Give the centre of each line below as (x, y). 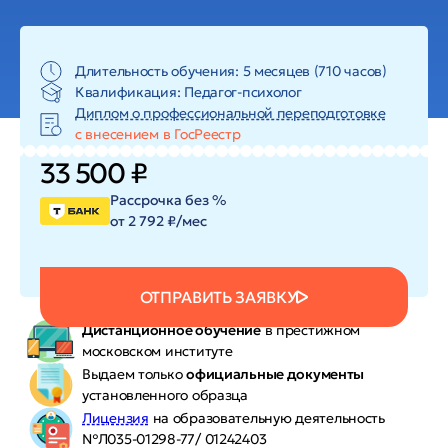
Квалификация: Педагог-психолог (188, 92)
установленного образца (165, 395)
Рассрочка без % (168, 200)
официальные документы (275, 374)
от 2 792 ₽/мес (158, 221)
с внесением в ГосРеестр (158, 134)
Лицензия (115, 418)
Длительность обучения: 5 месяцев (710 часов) (231, 71)
